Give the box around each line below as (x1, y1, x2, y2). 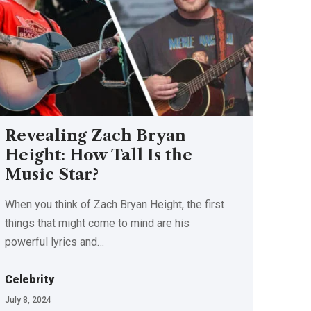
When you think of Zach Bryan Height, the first (5, 197, 225, 211)
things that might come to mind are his (5, 216, 190, 230)
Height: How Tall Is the (5, 145, 193, 165)
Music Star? (5, 165, 99, 184)
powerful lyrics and (5, 235, 98, 249)
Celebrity (5, 272, 54, 286)
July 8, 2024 (5, 294, 52, 305)
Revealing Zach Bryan (5, 126, 187, 145)
